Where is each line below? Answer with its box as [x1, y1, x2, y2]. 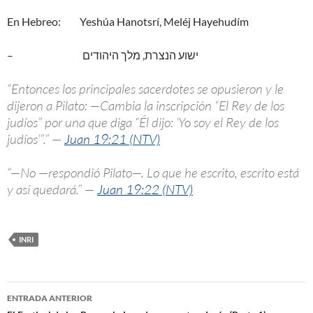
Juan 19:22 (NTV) [97, 181, 193, 198]
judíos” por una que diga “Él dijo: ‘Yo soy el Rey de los [7, 114, 279, 131]
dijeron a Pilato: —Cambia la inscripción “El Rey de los [7, 97, 284, 115]
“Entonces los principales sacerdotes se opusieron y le [7, 80, 284, 98]
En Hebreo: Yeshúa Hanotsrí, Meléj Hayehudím [7, 15, 249, 29]
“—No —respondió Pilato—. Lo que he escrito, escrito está [7, 164, 299, 182]
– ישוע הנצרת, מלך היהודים [82, 48, 198, 62]
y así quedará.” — [7, 181, 97, 198]
